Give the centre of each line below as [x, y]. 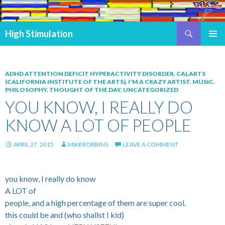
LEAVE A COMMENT [151, 144]
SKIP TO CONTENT [46, 42]
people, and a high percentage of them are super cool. [95, 202]
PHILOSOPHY [26, 89]
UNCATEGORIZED [151, 89]
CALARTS [191, 73]
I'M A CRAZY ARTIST [159, 81]
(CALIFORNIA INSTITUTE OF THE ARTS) [65, 81]
